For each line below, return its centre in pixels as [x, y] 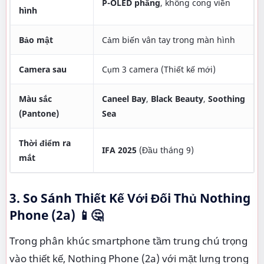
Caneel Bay [124, 99]
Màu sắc [35, 99]
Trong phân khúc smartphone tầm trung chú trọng [128, 241]
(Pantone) [39, 113]
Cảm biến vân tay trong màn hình [169, 40]
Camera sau [43, 69]
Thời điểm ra [45, 143]
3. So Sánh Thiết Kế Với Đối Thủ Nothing [130, 198]
